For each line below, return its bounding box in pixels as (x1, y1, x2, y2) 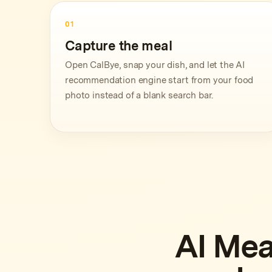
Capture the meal (65, 38, 172, 53)
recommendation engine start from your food (65, 75, 254, 86)
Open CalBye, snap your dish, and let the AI (65, 59, 245, 70)
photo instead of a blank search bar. (65, 90, 214, 101)
